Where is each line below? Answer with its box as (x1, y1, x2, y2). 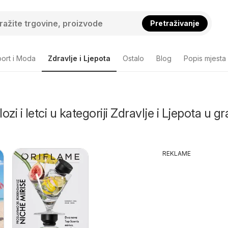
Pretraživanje (150, 18, 199, 27)
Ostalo (123, 54, 144, 63)
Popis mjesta (184, 54, 226, 63)
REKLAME (162, 150, 191, 157)
